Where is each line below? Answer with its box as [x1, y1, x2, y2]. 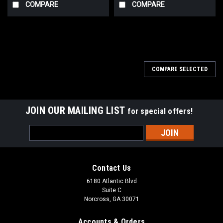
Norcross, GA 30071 [84, 195, 139, 203]
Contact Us [92, 163, 131, 173]
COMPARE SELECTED [152, 65, 208, 73]
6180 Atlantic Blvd [86, 177, 137, 185]
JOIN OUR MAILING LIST [25, 104, 128, 116]
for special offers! [127, 106, 193, 116]
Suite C [102, 186, 121, 194]
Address [29, 136, 56, 144]
